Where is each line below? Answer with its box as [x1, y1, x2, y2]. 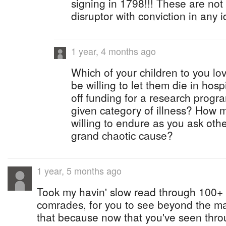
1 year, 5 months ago [37, 164, 122, 177]
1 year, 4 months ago [71, 44, 156, 58]
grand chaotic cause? [71, 128, 173, 143]
